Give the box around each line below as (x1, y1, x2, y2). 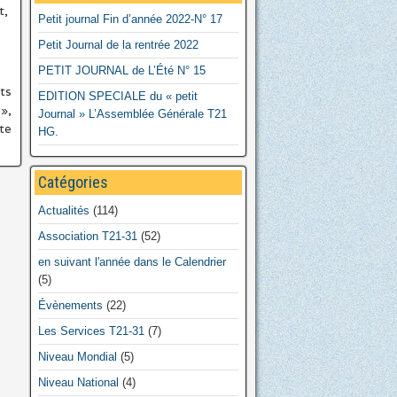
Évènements (38, 298, 103, 312)
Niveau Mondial (38, 349, 117, 363)
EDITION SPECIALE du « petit (38, 89, 198, 103)
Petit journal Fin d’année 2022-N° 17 (38, 12, 222, 26)
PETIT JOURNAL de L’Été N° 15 (38, 63, 206, 77)
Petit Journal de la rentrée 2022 (38, 37, 198, 51)
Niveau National (38, 375, 119, 389)
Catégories (38, 172, 108, 191)
